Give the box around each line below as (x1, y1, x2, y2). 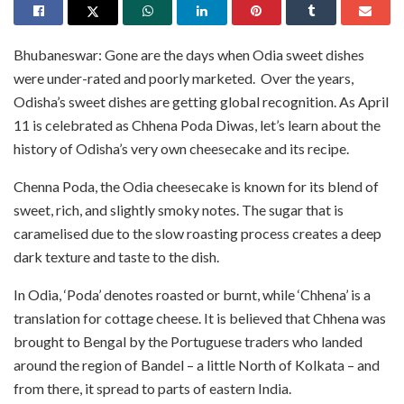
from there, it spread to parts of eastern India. (14, 379, 291, 397)
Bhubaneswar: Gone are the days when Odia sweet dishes (14, 45, 364, 63)
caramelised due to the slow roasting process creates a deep (14, 224, 381, 242)
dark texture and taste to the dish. (14, 247, 219, 265)
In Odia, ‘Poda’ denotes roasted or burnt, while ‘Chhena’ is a (14, 285, 371, 303)
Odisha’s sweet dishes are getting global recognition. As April (14, 92, 389, 110)
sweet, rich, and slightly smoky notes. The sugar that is (14, 200, 344, 218)
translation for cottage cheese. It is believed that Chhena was (14, 308, 386, 326)
